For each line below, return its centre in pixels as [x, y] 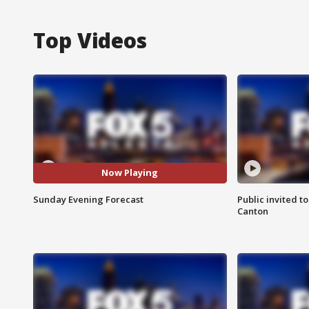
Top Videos [90, 40]
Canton [252, 211]
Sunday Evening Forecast [88, 199]
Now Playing [130, 173]
